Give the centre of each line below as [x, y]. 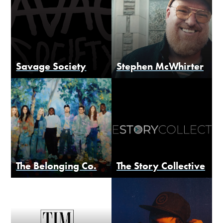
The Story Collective [161, 166]
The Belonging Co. [56, 166]
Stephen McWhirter [160, 66]
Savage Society [51, 66]
